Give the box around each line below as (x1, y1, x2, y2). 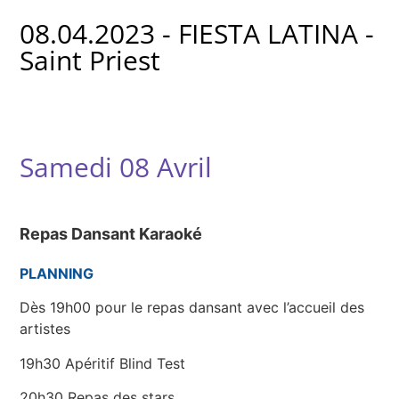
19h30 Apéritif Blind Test (20, 354, 186, 372)
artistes (20, 320, 71, 338)
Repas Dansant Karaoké (20, 224, 207, 243)
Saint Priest (20, 42, 161, 78)
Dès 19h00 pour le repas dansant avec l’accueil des (20, 298, 365, 317)
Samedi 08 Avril (20, 149, 213, 185)
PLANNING (20, 265, 98, 282)
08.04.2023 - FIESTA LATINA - (20, 15, 375, 52)
